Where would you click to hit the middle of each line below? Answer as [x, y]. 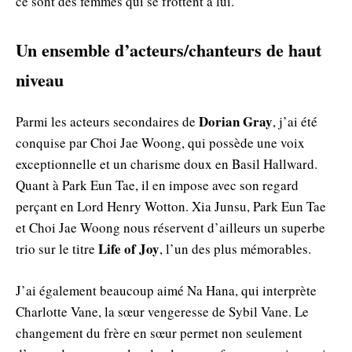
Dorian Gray [236, 121]
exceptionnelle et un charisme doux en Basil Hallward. [167, 163]
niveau [40, 79]
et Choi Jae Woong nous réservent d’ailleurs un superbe [170, 227]
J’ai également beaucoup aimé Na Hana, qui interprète [166, 290]
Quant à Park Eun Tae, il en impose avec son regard [157, 185]
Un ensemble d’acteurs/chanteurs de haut [169, 49]
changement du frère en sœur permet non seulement [159, 332]
